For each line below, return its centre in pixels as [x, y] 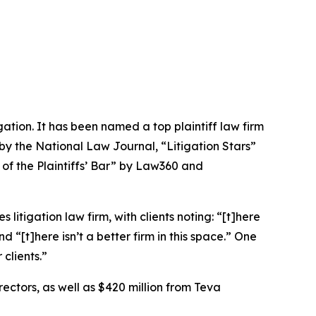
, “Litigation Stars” [206, 146]
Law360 [157, 166]
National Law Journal [95, 146]
